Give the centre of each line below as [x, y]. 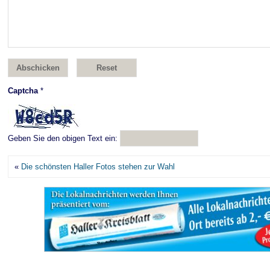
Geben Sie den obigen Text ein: [63, 138]
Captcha [24, 91]
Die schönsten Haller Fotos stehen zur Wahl [98, 167]
